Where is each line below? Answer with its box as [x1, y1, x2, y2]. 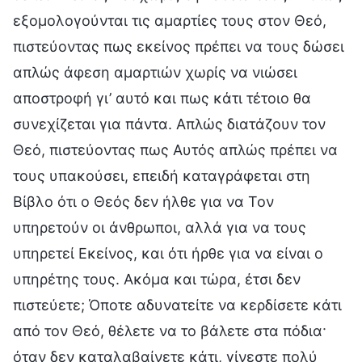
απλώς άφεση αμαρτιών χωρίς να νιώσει [13, 63, 297, 81]
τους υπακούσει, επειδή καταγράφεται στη [13, 166, 310, 184]
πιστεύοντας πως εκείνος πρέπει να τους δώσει [13, 37, 344, 55]
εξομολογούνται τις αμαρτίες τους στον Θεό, [13, 11, 326, 29]
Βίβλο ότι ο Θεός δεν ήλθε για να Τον [13, 192, 274, 210]
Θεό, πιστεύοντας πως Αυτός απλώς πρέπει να [13, 141, 338, 158]
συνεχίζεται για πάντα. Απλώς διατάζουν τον [13, 115, 326, 133]
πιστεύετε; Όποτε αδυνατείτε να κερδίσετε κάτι [13, 296, 342, 314]
